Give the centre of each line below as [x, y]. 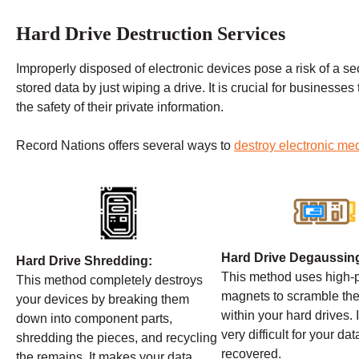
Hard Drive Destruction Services [151, 34]
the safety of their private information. [120, 107]
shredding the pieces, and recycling [117, 338]
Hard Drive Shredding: [84, 261]
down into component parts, [94, 319]
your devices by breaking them [103, 300]
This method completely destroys [109, 280]
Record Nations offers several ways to [125, 146]
